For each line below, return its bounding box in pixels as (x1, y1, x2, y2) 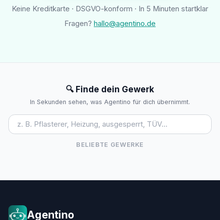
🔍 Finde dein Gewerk (66, 84, 154, 95)
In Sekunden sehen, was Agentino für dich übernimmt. (30, 98, 190, 106)
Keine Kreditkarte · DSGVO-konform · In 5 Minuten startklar (12, 4, 208, 14)
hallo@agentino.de (94, 19, 156, 28)
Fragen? (64, 19, 94, 28)
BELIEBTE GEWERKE (76, 141, 144, 149)
